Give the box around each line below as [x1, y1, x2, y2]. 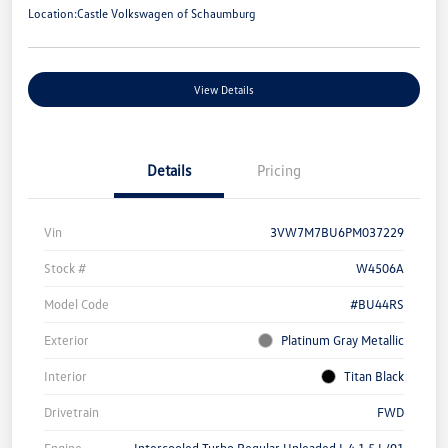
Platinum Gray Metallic [281, 332, 404, 349]
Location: [28, 6, 77, 22]
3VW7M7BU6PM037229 [270, 224, 404, 241]
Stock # [44, 260, 86, 277]
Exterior [44, 332, 89, 349]
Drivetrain [44, 404, 99, 421]
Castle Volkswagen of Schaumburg [77, 6, 256, 22]
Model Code [44, 296, 109, 313]
